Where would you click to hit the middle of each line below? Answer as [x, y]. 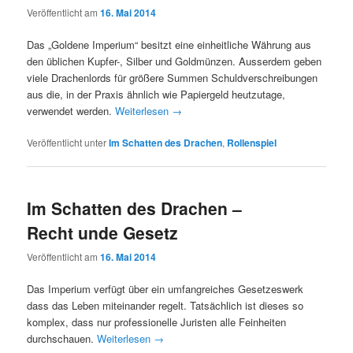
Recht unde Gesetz [103, 232]
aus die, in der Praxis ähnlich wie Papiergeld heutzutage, [156, 95]
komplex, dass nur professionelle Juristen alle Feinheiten [157, 321]
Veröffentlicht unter [67, 143]
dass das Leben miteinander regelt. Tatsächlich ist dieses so [165, 305]
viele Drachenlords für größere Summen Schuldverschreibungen [173, 78]
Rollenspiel [252, 143]
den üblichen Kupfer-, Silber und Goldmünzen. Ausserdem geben [175, 61]
